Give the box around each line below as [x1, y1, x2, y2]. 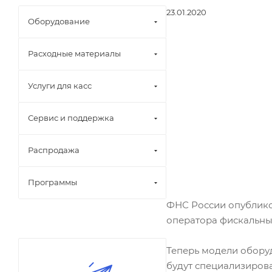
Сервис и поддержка [28, 112, 114, 123]
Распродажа [28, 144, 80, 155]
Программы [28, 177, 77, 187]
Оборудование [28, 16, 90, 26]
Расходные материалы [28, 48, 121, 58]
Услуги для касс [28, 80, 92, 90]
